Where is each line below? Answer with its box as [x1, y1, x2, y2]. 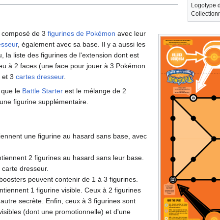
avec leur [115, 29, 146, 37]
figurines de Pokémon [48, 29, 115, 37]
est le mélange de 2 [63, 86, 126, 95]
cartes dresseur [16, 72, 64, 81]
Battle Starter [22, 86, 63, 95]
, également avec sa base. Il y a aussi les [18, 40, 145, 48]
